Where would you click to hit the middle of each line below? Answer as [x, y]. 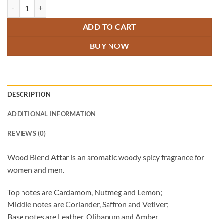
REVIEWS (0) [27, 133]
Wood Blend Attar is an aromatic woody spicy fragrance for [106, 157]
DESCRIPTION [29, 94]
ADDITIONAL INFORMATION [52, 114]
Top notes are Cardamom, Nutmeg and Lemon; [85, 192]
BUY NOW [109, 46]
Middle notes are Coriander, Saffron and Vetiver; [88, 204]
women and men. [36, 169]
